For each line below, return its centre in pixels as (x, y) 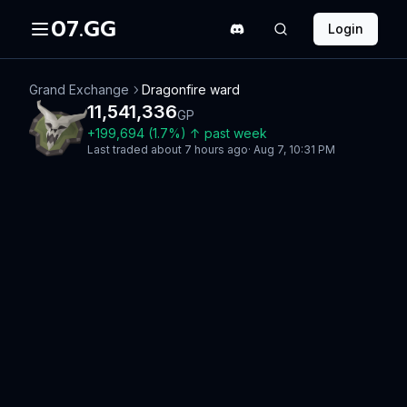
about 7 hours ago (199, 149)
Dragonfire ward (191, 89)
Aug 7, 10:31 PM (294, 149)
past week (236, 133)
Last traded (119, 149)
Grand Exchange (79, 89)
